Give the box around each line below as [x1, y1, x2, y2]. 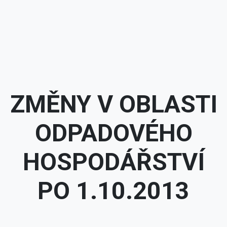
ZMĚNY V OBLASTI [10, 89, 217, 119]
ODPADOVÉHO [34, 118, 193, 147]
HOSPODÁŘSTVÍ [22, 147, 205, 176]
